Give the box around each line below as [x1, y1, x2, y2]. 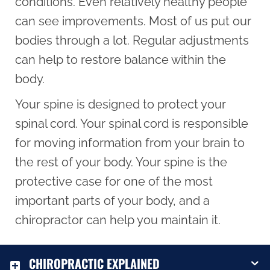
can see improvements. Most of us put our [15, 14, 251, 29]
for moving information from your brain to [15, 136, 245, 151]
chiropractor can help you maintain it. [15, 213, 221, 228]
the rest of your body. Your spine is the [15, 155, 227, 170]
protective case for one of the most [15, 174, 213, 189]
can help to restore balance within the [15, 52, 226, 67]
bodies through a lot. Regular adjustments [15, 33, 249, 48]
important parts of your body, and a [15, 193, 210, 209]
